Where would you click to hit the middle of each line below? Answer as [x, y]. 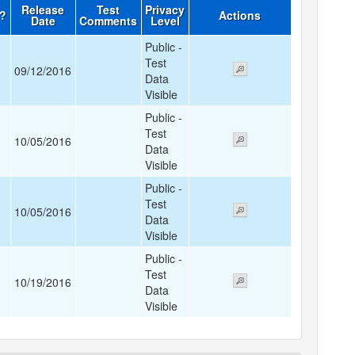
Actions [240, 15]
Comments [109, 21]
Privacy [165, 10]
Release [43, 10]
